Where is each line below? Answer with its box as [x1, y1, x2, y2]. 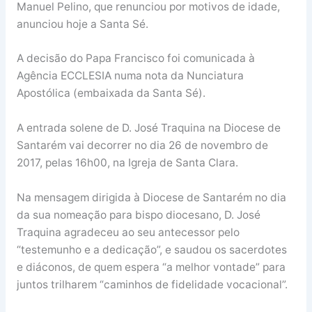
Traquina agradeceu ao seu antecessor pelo [16, 225, 240, 239]
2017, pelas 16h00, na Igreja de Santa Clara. [16, 156, 238, 170]
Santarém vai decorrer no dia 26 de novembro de [16, 139, 268, 153]
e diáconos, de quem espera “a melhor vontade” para [16, 260, 286, 274]
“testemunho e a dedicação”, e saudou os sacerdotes [16, 242, 287, 256]
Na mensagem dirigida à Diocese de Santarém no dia [16, 190, 286, 204]
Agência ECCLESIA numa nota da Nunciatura [16, 69, 244, 83]
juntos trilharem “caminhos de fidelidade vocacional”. [16, 277, 288, 291]
